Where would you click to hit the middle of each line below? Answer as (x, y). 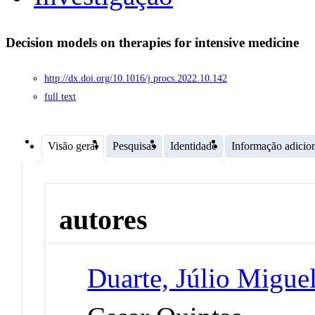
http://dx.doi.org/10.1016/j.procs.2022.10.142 (136, 78)
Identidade (193, 146)
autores (104, 220)
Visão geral (73, 146)
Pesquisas (134, 146)
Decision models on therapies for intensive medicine (154, 43)
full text (60, 96)
